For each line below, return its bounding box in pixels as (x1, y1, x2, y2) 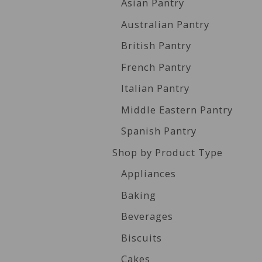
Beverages (121, 209, 173, 223)
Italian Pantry (121, 81, 189, 95)
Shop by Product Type (112, 145, 223, 159)
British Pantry (121, 39, 191, 52)
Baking (121, 188, 156, 202)
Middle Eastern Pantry (121, 102, 233, 116)
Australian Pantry (121, 17, 209, 31)
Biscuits (121, 230, 162, 244)
